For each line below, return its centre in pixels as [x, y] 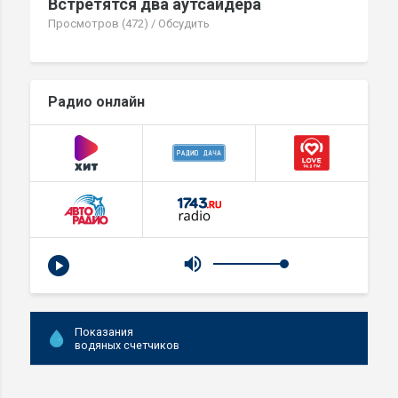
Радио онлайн [96, 102]
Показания [104, 331]
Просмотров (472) [98, 24]
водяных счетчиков [127, 345]
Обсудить [184, 24]
